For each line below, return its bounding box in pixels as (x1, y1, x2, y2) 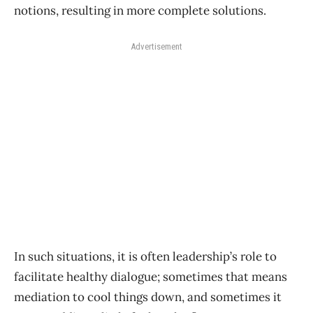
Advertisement (131, 41, 182, 52)
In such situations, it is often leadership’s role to (14, 249, 277, 265)
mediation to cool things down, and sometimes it (14, 289, 282, 305)
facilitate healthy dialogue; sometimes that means (14, 269, 287, 285)
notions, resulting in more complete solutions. (14, 3, 266, 19)
